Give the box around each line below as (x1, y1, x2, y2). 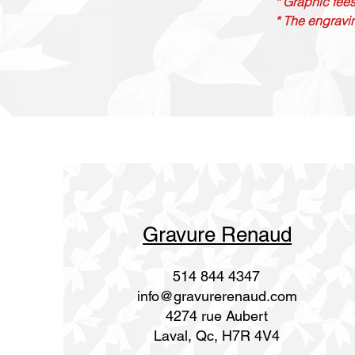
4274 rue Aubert (165, 307, 268, 324)
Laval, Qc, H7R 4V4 (153, 327, 280, 344)
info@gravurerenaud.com (136, 288, 297, 304)
